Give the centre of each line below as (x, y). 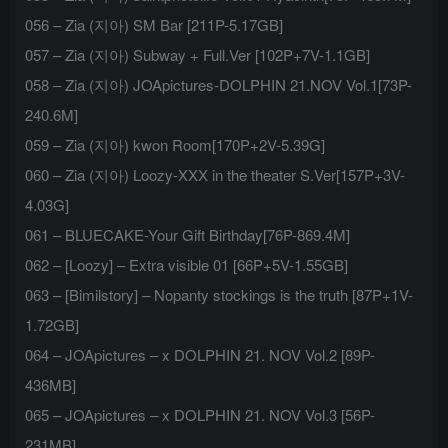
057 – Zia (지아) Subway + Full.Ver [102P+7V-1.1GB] (197, 55)
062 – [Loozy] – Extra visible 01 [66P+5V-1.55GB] (186, 265)
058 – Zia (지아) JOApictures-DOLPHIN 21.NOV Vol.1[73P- (218, 85)
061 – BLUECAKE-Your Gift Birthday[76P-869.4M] (187, 235)
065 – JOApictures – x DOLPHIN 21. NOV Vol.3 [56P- (200, 415)
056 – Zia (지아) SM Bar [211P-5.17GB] (154, 25)
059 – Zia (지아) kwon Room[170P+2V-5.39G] (175, 145)
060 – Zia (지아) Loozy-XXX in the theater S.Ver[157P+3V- (215, 175)
